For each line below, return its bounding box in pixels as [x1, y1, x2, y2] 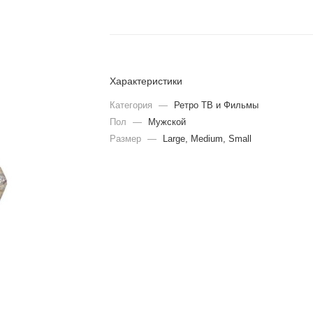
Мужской [148, 116, 187, 127]
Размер [110, 133, 145, 144]
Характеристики [110, 75, 183, 87]
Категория [110, 99, 156, 110]
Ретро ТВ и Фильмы [174, 99, 259, 110]
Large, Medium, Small [163, 133, 252, 144]
